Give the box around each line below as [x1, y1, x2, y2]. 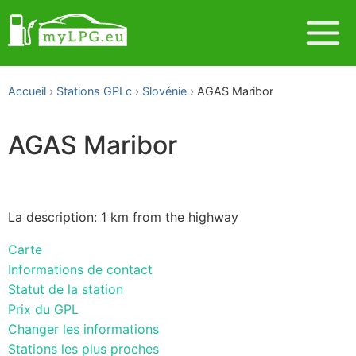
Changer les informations [8, 320, 159, 337]
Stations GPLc [56, 84, 132, 98]
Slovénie [142, 84, 187, 98]
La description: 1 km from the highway [8, 208, 238, 225]
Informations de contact [8, 261, 153, 277]
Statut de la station [8, 281, 123, 297]
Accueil [8, 84, 46, 98]
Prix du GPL [8, 300, 79, 317]
